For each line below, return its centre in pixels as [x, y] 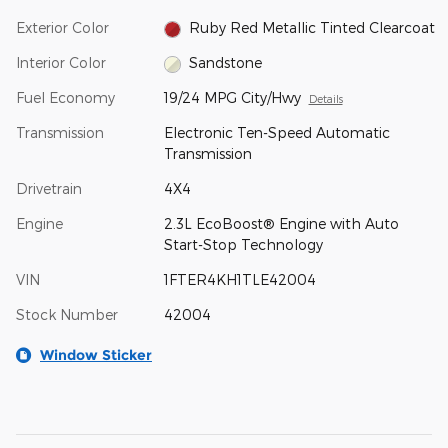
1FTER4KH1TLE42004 [239, 280]
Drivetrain [49, 189]
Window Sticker [96, 355]
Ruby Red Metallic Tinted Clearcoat [312, 27]
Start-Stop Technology [243, 245]
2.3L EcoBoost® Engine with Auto [281, 224]
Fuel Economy [65, 98]
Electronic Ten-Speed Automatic [276, 133]
